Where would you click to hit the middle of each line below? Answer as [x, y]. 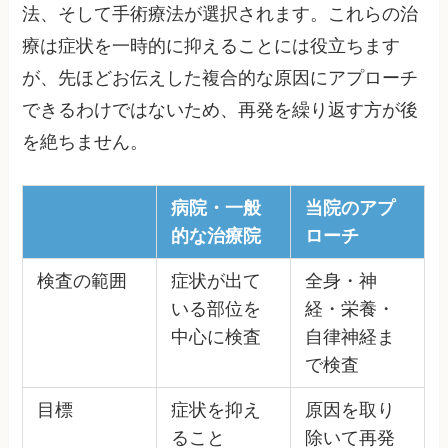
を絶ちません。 [85, 141]
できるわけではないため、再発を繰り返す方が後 [220, 109]
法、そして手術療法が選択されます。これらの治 [220, 13]
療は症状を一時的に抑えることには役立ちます [211, 45]
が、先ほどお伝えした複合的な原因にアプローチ [220, 77]
